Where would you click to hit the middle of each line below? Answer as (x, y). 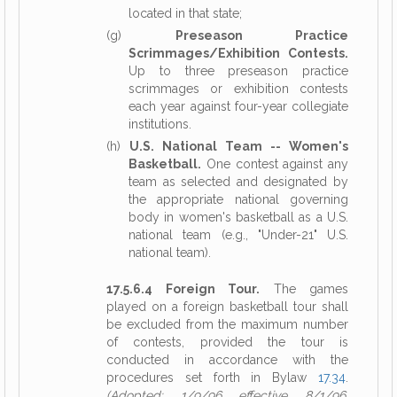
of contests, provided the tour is (227, 342)
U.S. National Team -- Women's (239, 146)
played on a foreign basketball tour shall (227, 307)
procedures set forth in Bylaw (212, 378)
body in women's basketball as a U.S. (238, 217)
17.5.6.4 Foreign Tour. (183, 289)
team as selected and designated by (238, 182)
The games (304, 289)
